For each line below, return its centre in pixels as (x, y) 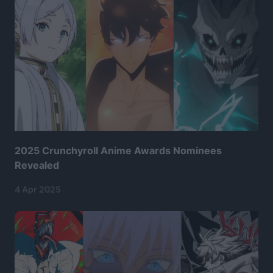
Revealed (37, 165)
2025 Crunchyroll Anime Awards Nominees (118, 151)
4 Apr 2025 (38, 190)
